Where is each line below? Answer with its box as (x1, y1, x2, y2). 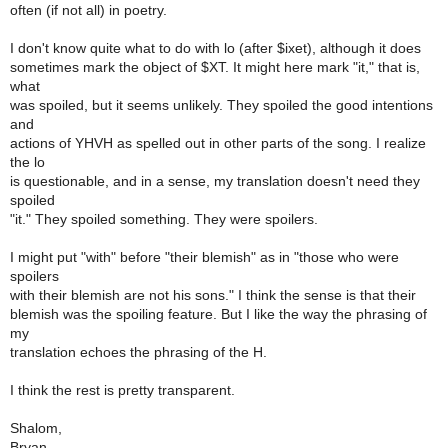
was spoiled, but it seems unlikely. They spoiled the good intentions (10, 97, 433, 113)
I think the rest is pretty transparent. (10, 382, 235, 398)
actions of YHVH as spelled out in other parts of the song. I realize (10, 135, 426, 151)
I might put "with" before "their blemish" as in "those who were (10, 249, 399, 265)
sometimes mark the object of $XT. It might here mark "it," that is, (10, 59, 420, 75)
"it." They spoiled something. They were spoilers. (10, 211, 318, 227)
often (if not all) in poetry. (10, 2, 167, 18)
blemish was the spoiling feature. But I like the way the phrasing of (10, 306, 427, 322)
